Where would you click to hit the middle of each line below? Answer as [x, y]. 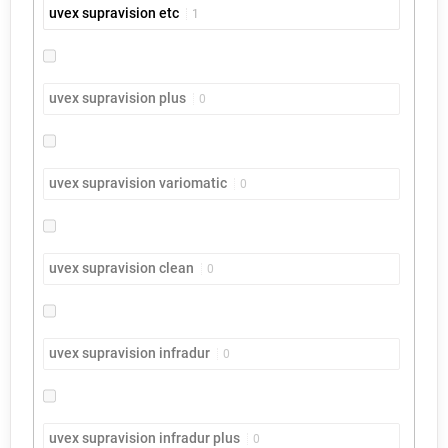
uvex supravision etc [114, 13]
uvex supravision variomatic [138, 183]
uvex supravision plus [118, 98]
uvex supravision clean [122, 268]
